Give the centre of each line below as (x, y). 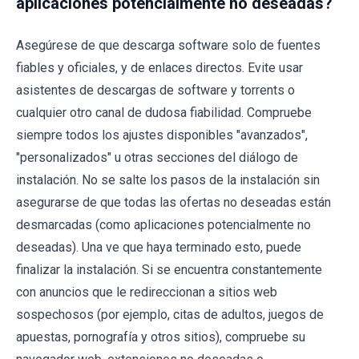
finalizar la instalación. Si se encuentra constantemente (169, 269)
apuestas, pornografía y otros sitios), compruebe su (161, 337)
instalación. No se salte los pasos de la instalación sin (168, 179)
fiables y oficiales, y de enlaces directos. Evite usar (159, 67)
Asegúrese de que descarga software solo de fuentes (168, 45)
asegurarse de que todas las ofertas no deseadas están (173, 202)
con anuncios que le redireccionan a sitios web (147, 292)
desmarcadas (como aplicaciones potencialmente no (163, 224)
